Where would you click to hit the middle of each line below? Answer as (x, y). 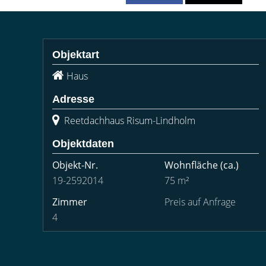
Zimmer (70, 202)
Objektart (76, 55)
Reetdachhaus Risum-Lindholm (129, 121)
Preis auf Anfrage (200, 202)
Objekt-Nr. (75, 165)
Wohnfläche (191, 165)
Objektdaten (83, 144)
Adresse (73, 99)
